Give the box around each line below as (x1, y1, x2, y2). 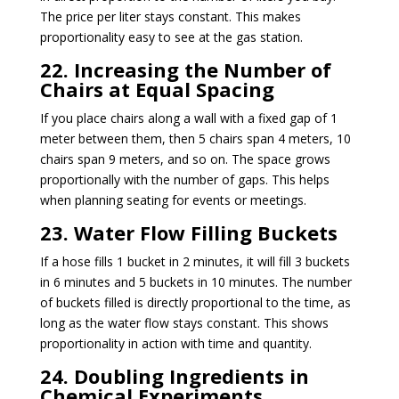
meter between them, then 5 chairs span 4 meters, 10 (39, 129, 351, 147)
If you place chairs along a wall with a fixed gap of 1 (39, 109, 338, 126)
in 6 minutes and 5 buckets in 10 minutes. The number (39, 273, 352, 290)
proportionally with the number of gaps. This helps (39, 170, 330, 188)
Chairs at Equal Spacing (39, 75, 274, 102)
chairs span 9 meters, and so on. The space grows (39, 150, 330, 167)
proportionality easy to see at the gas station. (39, 28, 303, 45)
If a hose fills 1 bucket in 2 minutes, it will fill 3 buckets (39, 252, 350, 270)
